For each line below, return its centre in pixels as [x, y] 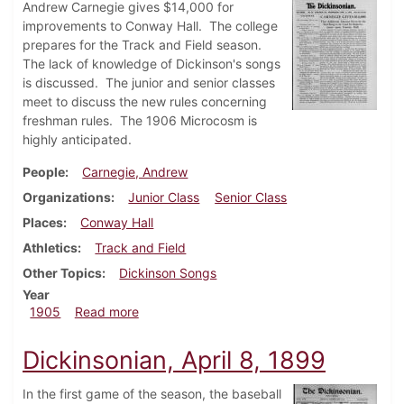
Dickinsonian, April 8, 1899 [174, 361]
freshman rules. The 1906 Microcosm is [140, 121]
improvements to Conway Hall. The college [150, 26]
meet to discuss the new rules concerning [145, 102]
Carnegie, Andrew [135, 172]
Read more [106, 312]
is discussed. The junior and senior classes [149, 83]
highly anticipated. [77, 140]
